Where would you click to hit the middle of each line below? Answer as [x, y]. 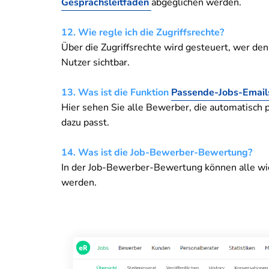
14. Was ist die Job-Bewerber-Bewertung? [157, 152]
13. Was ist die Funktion [116, 92]
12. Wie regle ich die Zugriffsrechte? [143, 32]
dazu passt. [85, 122]
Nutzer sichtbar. [95, 62]
